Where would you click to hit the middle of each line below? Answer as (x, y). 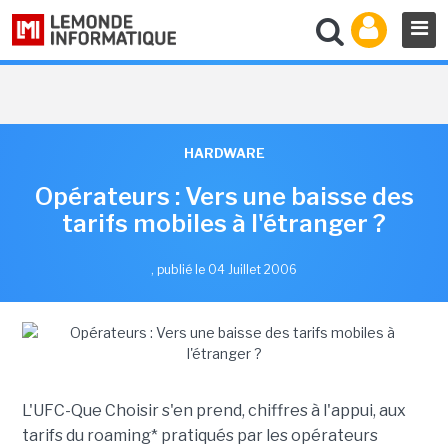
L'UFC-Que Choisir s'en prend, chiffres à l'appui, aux (213, 410)
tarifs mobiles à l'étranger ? (224, 223)
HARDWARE (224, 153)
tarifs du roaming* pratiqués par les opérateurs (199, 435)
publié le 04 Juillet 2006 (227, 269)
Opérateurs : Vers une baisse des (224, 196)
